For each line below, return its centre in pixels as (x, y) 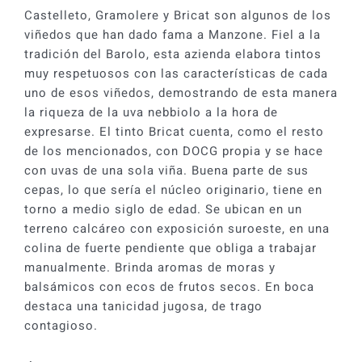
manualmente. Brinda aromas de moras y (149, 267)
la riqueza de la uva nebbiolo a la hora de (151, 112)
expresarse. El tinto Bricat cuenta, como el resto (174, 131)
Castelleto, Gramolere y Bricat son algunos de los (177, 15)
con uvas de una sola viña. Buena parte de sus (166, 170)
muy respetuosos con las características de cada (176, 73)
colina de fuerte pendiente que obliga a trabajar (170, 248)
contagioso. (61, 325)
